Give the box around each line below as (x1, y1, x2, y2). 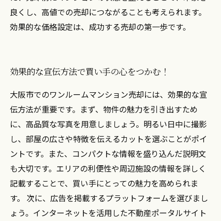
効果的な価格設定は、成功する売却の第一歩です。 (10, 21, 190, 33)
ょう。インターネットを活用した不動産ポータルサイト (10, 207, 207, 219)
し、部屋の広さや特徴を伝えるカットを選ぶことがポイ (10, 133, 207, 145)
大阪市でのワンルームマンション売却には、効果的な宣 (10, 88, 207, 100)
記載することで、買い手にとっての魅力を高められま (10, 177, 198, 189)
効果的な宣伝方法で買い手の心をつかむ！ (10, 65, 169, 77)
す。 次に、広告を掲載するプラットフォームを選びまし (10, 192, 208, 204)
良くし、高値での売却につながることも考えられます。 (10, 6, 206, 18)
